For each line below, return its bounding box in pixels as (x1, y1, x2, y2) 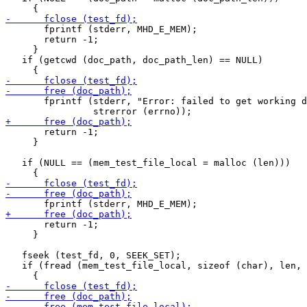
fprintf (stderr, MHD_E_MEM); (5, 24, 197, 34)
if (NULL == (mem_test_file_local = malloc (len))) (5, 158, 291, 168)
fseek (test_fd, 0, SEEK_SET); (5, 250, 181, 260)
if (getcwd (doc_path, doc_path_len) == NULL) (5, 55, 263, 65)
